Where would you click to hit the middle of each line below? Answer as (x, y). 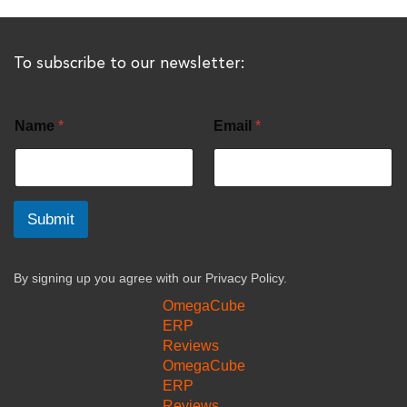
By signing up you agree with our (109, 278)
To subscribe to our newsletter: (129, 63)
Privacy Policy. (246, 278)
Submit (51, 220)
